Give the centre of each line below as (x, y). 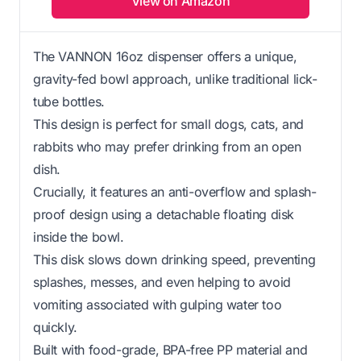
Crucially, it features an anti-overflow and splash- (175, 191)
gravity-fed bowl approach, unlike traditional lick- (175, 79)
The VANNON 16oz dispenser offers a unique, (165, 56)
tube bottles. (69, 101)
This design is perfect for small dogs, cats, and (168, 124)
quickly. (55, 327)
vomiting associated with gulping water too (158, 304)
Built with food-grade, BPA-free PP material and (170, 349)
